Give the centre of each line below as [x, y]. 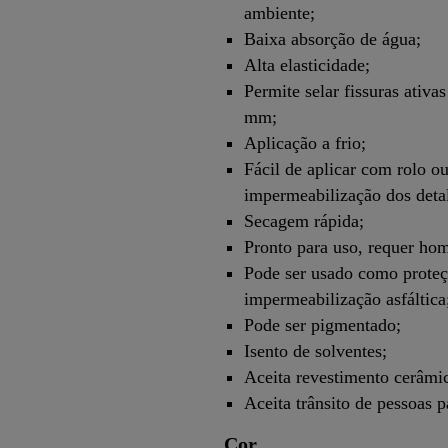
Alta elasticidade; [307, 65]
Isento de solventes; [315, 351]
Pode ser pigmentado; [322, 325]
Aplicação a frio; [305, 143]
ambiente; [279, 13]
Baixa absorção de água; [332, 39]
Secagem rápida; [304, 221]
